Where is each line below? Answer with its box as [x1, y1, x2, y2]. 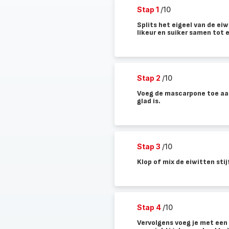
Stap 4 [136, 203, 163, 212]
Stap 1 [136, 5, 161, 14]
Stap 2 [136, 74, 162, 82]
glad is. [136, 97, 161, 105]
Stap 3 [136, 142, 162, 151]
